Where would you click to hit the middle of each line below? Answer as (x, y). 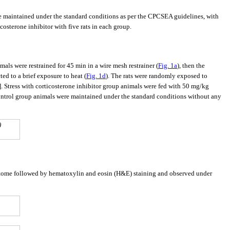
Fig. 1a (168, 66)
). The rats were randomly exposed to (157, 76)
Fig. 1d (96, 76)
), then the (191, 66)
